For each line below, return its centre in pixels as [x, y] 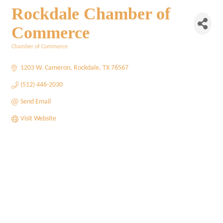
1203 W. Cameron [45, 68]
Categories [24, 54]
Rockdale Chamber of [91, 14]
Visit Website [38, 119]
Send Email [35, 102]
